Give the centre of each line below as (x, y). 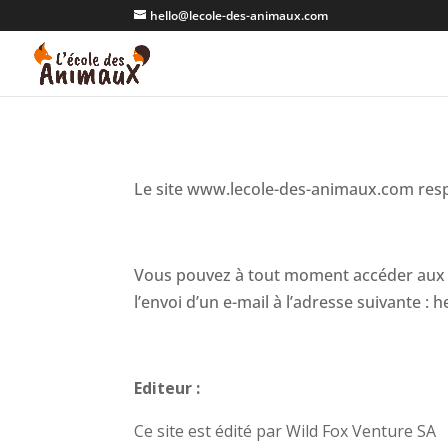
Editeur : (167, 387)
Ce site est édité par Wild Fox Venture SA (285, 430)
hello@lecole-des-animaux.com (239, 15)
